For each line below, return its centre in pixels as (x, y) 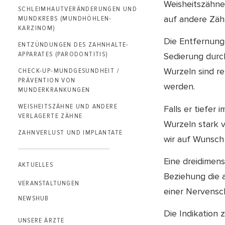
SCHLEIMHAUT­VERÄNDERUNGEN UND (78, 9)
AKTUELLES (36, 164)
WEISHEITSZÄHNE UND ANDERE (68, 106)
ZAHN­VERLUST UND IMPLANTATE (71, 132)
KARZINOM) (37, 28)
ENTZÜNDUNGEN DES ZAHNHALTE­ (73, 44)
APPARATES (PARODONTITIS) (63, 54)
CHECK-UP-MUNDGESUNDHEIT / (69, 70)
